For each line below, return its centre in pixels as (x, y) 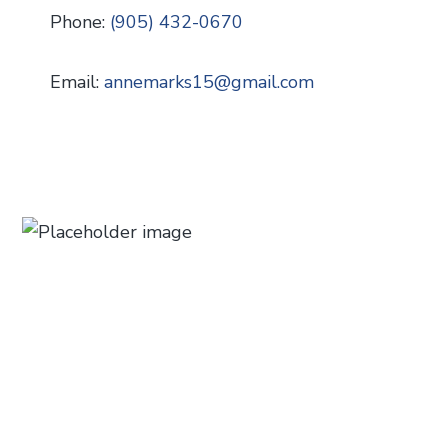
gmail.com (272, 81)
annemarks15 (158, 81)
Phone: (79, 21)
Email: (76, 81)
